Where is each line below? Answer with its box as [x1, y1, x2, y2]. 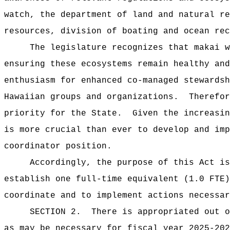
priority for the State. [4, 109, 122, 118]
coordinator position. [4, 142, 112, 151]
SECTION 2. [30, 207, 81, 217]
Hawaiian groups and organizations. [4, 92, 179, 102]
